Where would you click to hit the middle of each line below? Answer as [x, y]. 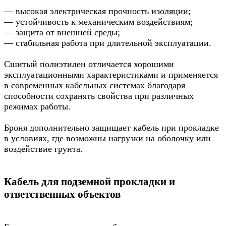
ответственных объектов [62, 194]
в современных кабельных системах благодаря [95, 85]
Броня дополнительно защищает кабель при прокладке [111, 127]
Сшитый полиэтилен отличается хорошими [89, 64]
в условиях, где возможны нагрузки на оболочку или [107, 138]
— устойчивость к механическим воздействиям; [98, 21]
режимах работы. [37, 106]
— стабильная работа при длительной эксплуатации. [108, 43]
